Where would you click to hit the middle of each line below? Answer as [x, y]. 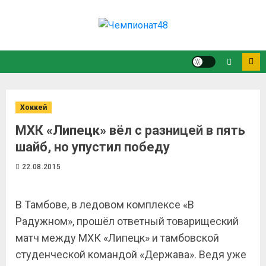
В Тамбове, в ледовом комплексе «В [105, 205]
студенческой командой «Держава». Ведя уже [131, 254]
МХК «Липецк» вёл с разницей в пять [130, 130]
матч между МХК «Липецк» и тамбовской [117, 238]
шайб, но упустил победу [93, 147]
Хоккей [34, 107]
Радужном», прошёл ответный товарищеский [127, 221]
